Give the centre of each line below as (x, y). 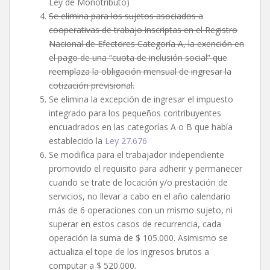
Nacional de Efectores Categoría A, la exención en (146, 44)
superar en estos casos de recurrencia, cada (135, 224)
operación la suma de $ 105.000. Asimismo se (138, 238)
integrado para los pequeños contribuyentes (135, 113)
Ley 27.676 (126, 141)
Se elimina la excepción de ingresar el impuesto (141, 99)
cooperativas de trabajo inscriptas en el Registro (143, 30)
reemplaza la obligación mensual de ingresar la (140, 72)
